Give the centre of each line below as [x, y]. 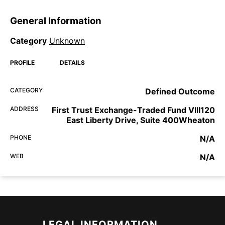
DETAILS [72, 63]
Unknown [67, 41]
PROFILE [22, 63]
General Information [56, 21]
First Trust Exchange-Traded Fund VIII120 [133, 110]
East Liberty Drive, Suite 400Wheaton [141, 120]
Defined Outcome [180, 92]
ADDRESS [24, 109]
